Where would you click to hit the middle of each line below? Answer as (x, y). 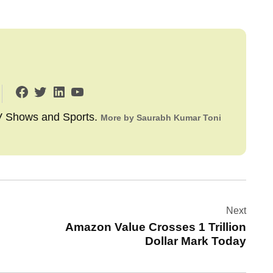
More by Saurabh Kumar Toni (161, 117)
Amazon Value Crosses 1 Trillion (156, 227)
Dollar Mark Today (196, 241)
